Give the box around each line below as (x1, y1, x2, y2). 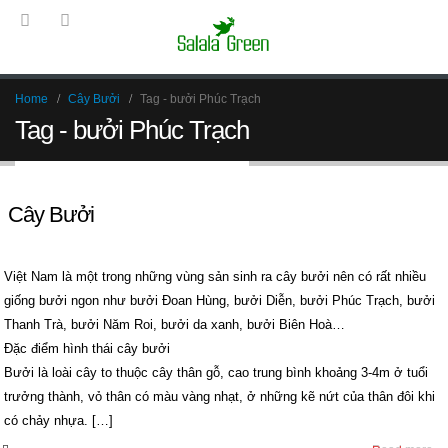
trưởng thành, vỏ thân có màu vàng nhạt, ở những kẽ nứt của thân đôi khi (4, 388, 435, 404)
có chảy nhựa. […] (4, 412, 113, 428)
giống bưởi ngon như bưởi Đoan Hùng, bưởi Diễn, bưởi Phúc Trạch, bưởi (4, 292, 435, 308)
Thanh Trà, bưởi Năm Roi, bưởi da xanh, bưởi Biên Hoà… (4, 316, 345, 332)
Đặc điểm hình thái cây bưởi (4, 340, 170, 356)
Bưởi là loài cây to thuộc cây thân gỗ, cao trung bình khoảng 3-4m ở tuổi (4, 364, 428, 380)
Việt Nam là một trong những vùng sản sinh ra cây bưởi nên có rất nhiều (4, 268, 426, 284)
